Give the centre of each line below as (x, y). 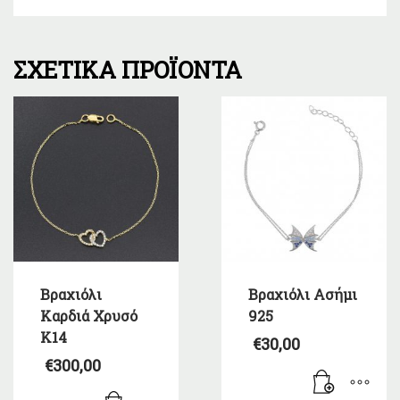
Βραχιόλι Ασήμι (302, 294)
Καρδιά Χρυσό (89, 315)
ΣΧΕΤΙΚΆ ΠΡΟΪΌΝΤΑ (128, 69)
